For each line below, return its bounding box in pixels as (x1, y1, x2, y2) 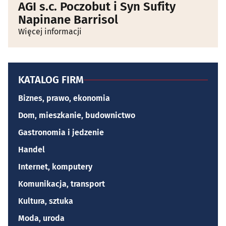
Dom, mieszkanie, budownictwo (18, 110, 135, 121)
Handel (18, 145, 45, 155)
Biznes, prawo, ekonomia (18, 93, 110, 103)
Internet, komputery (18, 162, 92, 172)
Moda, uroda (18, 213, 65, 223)
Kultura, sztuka (18, 196, 73, 206)
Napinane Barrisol (18, 13, 118, 27)
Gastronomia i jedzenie (18, 128, 104, 138)
